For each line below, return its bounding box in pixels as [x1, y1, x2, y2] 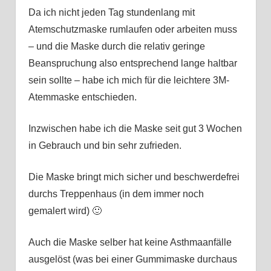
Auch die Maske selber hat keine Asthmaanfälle [28, 237, 232, 247]
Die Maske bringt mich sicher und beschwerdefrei [28, 171, 240, 182]
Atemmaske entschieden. [28, 91, 137, 102]
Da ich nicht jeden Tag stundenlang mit [28, 7, 195, 18]
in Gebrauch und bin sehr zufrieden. [28, 140, 181, 151]
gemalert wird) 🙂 [28, 205, 102, 216]
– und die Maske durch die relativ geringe [28, 41, 205, 51]
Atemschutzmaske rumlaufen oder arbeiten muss [28, 24, 237, 34]
